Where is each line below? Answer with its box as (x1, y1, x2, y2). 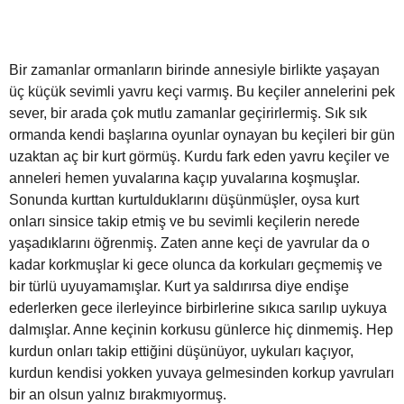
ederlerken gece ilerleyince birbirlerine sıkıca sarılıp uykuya (9, 300, 387, 317)
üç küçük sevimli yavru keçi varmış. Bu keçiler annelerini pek (9, 84, 395, 100)
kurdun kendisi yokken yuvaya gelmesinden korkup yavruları (9, 365, 394, 381)
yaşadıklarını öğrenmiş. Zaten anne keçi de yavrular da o (9, 235, 370, 252)
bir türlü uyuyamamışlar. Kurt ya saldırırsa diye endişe (9, 279, 349, 295)
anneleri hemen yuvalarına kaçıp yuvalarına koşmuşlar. (9, 170, 360, 187)
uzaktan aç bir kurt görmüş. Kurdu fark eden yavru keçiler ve (9, 149, 390, 165)
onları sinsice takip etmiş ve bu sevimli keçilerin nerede (9, 214, 360, 230)
